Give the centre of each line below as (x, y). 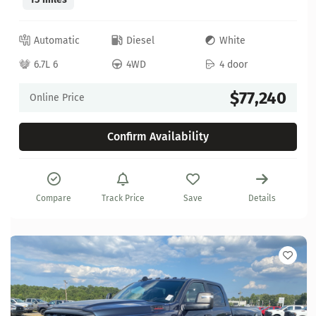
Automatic (57, 40)
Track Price (123, 199)
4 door (233, 64)
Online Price (57, 98)
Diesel (141, 40)
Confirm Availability (158, 137)
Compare (54, 199)
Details (262, 199)
